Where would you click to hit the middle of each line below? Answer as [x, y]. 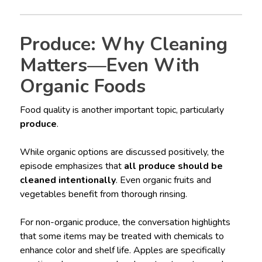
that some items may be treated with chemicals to [122, 237]
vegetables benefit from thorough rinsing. [103, 194]
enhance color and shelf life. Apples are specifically [122, 251]
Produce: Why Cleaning [123, 44]
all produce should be [173, 166]
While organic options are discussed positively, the [122, 152]
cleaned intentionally [68, 180]
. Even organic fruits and [163, 180]
